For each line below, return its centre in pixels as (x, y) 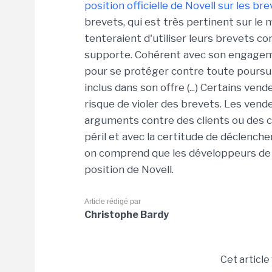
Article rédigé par (113, 202)
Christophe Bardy (127, 215)
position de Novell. (129, 169)
